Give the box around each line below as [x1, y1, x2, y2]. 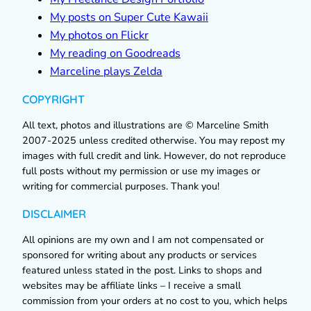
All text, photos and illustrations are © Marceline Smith [22, 119, 269, 133]
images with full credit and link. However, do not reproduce [22, 149, 286, 163]
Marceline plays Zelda [50, 63, 162, 79]
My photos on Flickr [50, 27, 149, 43]
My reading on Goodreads [50, 45, 180, 61]
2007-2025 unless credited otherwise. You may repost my [22, 134, 285, 148]
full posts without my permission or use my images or [22, 165, 260, 178]
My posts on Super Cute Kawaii [50, 9, 208, 25]
